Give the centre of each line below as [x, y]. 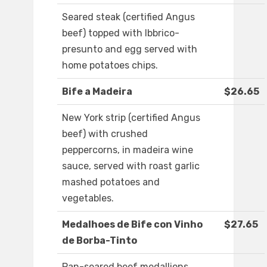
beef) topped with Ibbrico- [121, 33]
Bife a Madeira [97, 92]
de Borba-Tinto [100, 241]
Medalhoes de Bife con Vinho [132, 225]
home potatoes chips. [110, 66]
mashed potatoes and [111, 182]
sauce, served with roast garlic [131, 166]
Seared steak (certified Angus [128, 17]
